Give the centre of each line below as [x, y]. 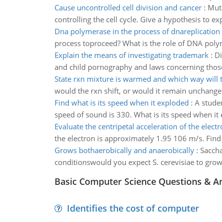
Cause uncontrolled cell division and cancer [128, 7]
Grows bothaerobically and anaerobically [124, 150]
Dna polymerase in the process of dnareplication [137, 31]
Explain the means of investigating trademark [131, 55]
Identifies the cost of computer [133, 208]
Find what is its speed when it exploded [121, 103]
